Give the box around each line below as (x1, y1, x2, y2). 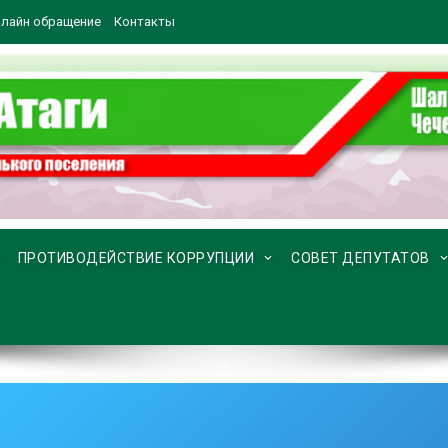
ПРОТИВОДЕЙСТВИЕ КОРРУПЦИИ (17, 250, 254, 267)
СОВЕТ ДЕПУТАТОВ (291, 250, 430, 267)
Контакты (114, 14, 175, 29)
